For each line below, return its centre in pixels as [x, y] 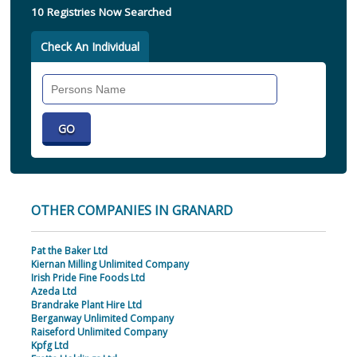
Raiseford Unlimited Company [99, 332]
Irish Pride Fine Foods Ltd [88, 278]
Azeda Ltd [53, 292]
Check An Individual [90, 47]
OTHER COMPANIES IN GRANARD [131, 211]
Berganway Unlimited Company [102, 319]
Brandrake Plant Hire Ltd [86, 305]
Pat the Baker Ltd [69, 251]
